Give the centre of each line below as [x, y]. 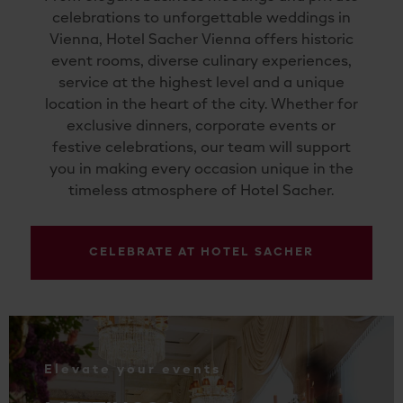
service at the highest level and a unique [201, 83]
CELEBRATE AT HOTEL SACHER [201, 252]
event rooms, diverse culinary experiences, [201, 62]
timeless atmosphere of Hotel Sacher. [201, 191]
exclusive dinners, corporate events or [201, 126]
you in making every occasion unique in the [201, 170]
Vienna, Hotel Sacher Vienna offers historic [201, 40]
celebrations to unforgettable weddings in [201, 18]
